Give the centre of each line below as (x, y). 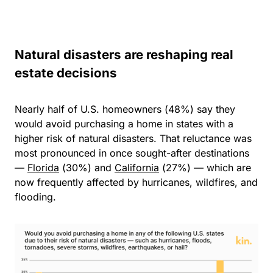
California (137, 168)
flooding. (37, 197)
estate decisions (66, 73)
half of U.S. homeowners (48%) (119, 109)
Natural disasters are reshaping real (124, 55)
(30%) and (87, 168)
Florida (43, 168)
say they (214, 109)
